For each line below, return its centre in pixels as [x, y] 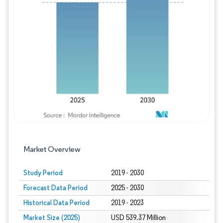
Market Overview [52, 149]
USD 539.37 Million [138, 218]
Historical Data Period [56, 203]
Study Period [43, 173]
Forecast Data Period [56, 188]
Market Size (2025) [52, 218]
